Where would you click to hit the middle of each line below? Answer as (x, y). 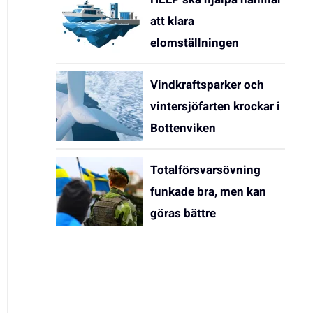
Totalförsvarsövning (205, 170)
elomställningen (195, 43)
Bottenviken (183, 128)
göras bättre (183, 213)
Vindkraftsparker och (207, 85)
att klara (172, 21)
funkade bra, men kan (208, 191)
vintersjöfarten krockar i (215, 106)
